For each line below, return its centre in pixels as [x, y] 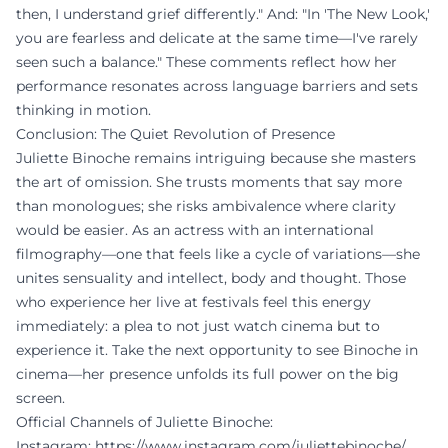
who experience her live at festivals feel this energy [193, 302]
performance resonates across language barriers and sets [217, 86]
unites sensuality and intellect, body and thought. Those [211, 278]
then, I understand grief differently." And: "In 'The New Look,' [223, 14]
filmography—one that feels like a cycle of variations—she [218, 254]
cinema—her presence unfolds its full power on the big [207, 374]
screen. [40, 398]
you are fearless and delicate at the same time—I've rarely [217, 38]
